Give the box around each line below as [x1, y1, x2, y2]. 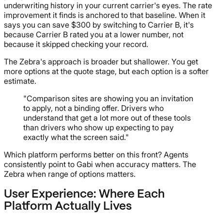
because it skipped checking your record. [4, 39, 148, 49]
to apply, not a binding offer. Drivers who [23, 103, 164, 113]
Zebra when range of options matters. [4, 169, 136, 179]
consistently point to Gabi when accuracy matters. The [4, 159, 196, 169]
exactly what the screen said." [23, 132, 129, 142]
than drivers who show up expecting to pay [23, 122, 174, 132]
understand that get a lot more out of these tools [23, 112, 191, 123]
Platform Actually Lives [4, 201, 132, 212]
